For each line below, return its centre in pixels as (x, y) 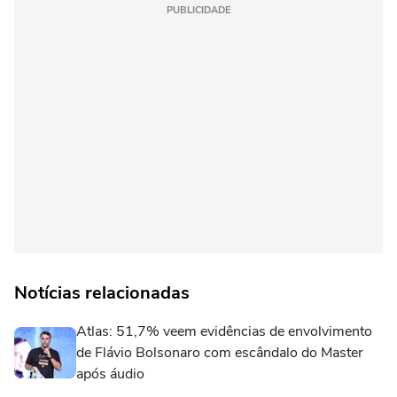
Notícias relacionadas (102, 293)
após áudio (110, 374)
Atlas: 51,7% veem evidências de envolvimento (224, 331)
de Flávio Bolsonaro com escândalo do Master (220, 353)
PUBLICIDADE (198, 10)
